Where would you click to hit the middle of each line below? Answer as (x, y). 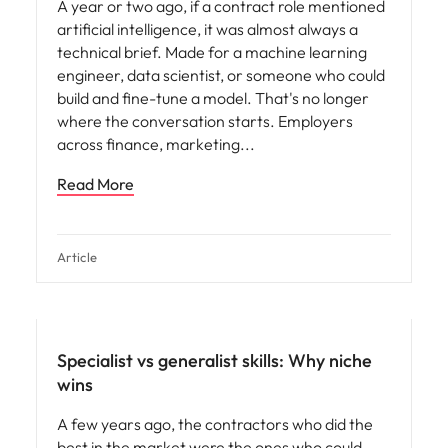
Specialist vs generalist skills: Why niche (214, 360)
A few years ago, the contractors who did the (215, 424)
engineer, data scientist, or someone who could (221, 75)
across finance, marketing (150, 144)
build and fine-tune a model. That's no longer (213, 98)
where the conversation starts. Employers (205, 121)
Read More (95, 184)
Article (77, 257)
